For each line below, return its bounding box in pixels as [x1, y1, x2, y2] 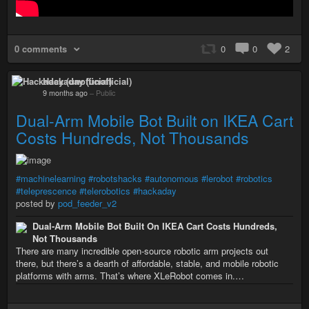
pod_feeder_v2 [58, 196, 117, 210]
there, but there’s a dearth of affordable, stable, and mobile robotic [16, 256, 279, 270]
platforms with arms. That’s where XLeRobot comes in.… [16, 268, 244, 282]
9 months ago [43, 88, 88, 98]
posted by [16, 196, 58, 210]
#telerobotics [79, 183, 130, 197]
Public [96, 88, 115, 98]
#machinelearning [16, 171, 86, 185]
